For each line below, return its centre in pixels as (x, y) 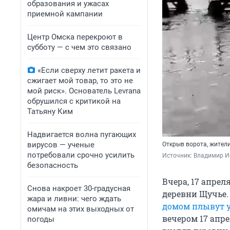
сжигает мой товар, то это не (80, 81)
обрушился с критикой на (74, 101)
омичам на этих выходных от (81, 209)
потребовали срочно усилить (81, 155)
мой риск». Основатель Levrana (84, 91)
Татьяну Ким (50, 111)
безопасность (53, 165)
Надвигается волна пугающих (82, 135)
